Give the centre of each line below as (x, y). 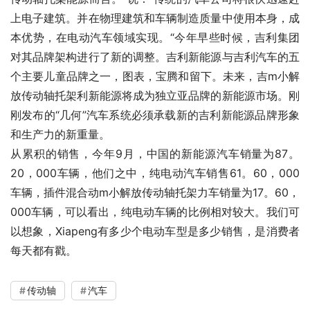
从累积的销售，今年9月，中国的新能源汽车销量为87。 (155, 154)
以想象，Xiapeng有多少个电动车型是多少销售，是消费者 (155, 231)
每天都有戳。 (44, 251)
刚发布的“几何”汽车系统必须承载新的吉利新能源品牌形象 (155, 115)
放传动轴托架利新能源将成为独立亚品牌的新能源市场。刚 (155, 96)
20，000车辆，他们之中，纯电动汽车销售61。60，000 (155, 173)
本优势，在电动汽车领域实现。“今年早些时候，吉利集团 (155, 38)
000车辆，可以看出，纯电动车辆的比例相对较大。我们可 (155, 212)
